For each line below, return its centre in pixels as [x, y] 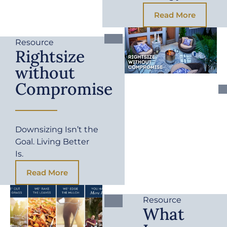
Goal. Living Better [52, 141]
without [45, 72]
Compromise [64, 89]
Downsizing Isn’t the [57, 129]
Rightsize [50, 56]
